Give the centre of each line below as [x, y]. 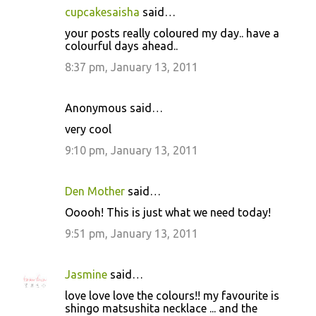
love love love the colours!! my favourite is [172, 296]
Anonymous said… [114, 108]
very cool [88, 129]
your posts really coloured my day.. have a [172, 33]
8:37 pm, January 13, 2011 [132, 67]
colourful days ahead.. [121, 46]
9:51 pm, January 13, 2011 [132, 233]
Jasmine [86, 274]
